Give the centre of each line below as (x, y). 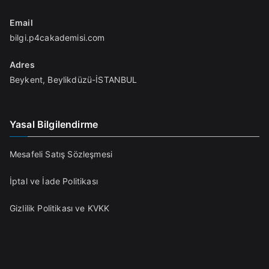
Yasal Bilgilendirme (54, 124)
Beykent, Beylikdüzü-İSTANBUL (74, 80)
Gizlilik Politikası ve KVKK (60, 208)
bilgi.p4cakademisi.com (57, 38)
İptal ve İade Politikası (54, 181)
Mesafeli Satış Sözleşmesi (61, 154)
